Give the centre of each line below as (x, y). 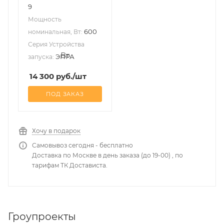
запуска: (41, 56)
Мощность (45, 19)
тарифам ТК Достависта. (70, 165)
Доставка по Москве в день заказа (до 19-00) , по (107, 155)
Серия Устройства (56, 44)
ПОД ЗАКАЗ (65, 94)
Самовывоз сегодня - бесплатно (82, 145)
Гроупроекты (42, 216)
